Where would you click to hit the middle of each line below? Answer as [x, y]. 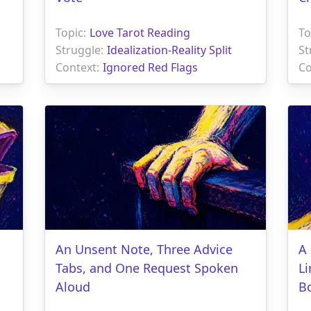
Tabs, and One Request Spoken [147, 268]
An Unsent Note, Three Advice [144, 249]
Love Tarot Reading [140, 32]
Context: [77, 67]
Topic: [71, 32]
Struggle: [79, 50]
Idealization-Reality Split [169, 50]
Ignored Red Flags [150, 67]
